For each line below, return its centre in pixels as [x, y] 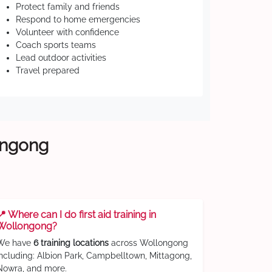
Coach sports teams [56, 45]
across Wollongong [148, 243]
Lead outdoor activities [61, 58]
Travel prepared [48, 70]
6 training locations [71, 243]
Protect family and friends [68, 7]
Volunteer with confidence [67, 32]
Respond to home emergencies [78, 19]
